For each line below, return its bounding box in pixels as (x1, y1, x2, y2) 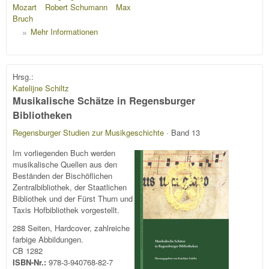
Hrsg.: (13, 71, 34, 83)
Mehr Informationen (31, 25, 98, 37)
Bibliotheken (13, 108, 72, 122)
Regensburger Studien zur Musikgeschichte (13, 126, 164, 138)
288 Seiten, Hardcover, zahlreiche (13, 222, 130, 234)
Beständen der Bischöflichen (13, 170, 112, 182)
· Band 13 (164, 126, 200, 138)
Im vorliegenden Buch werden (13, 147, 115, 159)
